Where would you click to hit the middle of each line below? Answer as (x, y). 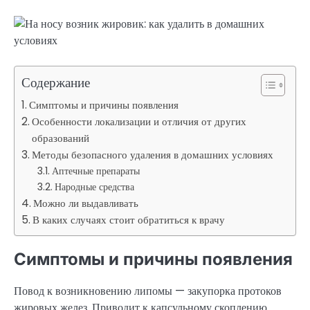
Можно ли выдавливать (86, 203)
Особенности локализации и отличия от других (139, 122)
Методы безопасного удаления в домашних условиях (153, 155)
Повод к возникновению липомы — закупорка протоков (148, 291)
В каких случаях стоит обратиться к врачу (129, 220)
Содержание (56, 83)
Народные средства (94, 187)
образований (61, 138)
